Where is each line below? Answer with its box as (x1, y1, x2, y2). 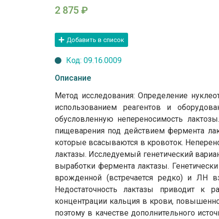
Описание (55, 73, 91, 83)
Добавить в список (66, 36, 124, 44)
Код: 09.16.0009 (66, 55, 122, 65)
